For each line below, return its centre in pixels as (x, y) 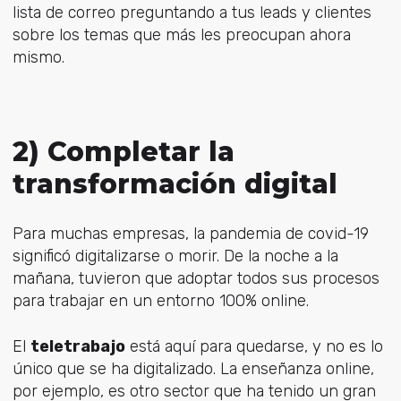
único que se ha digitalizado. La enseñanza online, (193, 368)
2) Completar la (123, 152)
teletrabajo (77, 346)
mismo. (38, 57)
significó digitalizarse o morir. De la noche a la (175, 256)
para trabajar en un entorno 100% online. (160, 301)
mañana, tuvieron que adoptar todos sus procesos (196, 279)
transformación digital (175, 184)
